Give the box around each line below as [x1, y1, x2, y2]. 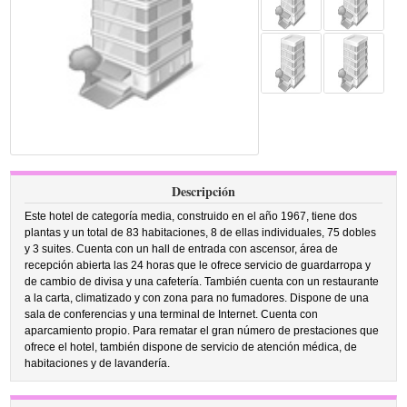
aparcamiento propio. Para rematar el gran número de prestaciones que [25, 324, 380, 337]
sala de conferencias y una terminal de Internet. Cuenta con [25, 308, 319, 321]
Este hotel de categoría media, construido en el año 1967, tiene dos [25, 210, 358, 223]
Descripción [172, 182, 235, 201]
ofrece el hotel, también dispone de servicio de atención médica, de [25, 341, 358, 353]
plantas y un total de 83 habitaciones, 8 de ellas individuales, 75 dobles [25, 226, 377, 239]
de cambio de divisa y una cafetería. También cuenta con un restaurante [25, 275, 380, 288]
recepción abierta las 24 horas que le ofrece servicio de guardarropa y [25, 259, 372, 272]
